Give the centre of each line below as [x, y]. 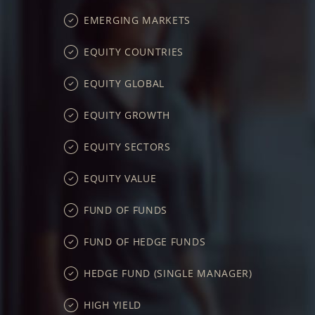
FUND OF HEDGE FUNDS [145, 242]
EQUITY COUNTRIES [134, 52]
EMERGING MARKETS [137, 20]
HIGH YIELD [112, 305]
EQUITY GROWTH [127, 115]
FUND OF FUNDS [126, 210]
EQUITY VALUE [120, 179]
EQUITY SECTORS [127, 147]
